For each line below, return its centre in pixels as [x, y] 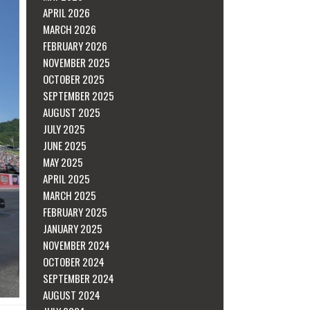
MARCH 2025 [70, 195]
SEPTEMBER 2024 [79, 278]
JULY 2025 [64, 128]
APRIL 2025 [67, 178]
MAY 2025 [63, 162]
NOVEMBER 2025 [77, 62]
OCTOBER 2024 [74, 261]
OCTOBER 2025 [74, 79]
